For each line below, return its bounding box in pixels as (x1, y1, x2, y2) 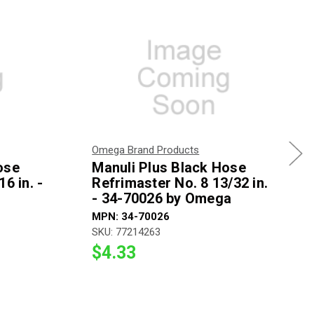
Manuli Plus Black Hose (92, 158, 246, 176)
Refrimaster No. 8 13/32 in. (92, 174, 268, 191)
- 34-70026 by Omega (92, 189, 231, 207)
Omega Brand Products (92, 143, 200, 156)
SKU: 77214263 (92, 225, 161, 238)
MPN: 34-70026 (92, 210, 170, 223)
